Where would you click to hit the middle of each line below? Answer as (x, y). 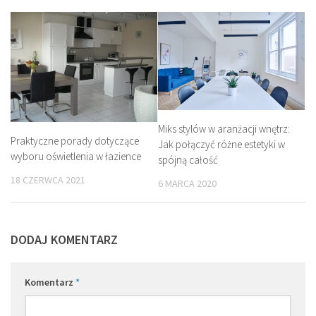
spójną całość (188, 159)
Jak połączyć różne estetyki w (221, 144)
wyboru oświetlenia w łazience (76, 156)
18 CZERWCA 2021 (48, 180)
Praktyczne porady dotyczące (75, 141)
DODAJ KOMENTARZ (64, 239)
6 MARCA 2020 (187, 183)
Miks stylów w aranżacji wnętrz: (224, 128)
